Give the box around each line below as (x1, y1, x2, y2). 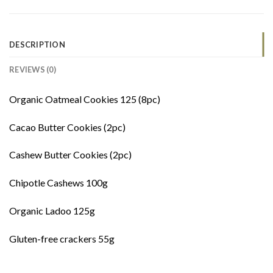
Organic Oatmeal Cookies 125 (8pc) (9, 93, 160, 105)
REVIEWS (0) (9, 64, 56, 74)
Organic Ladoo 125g (9, 204, 95, 216)
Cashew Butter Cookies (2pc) (9, 149, 132, 161)
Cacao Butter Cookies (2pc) (9, 121, 126, 133)
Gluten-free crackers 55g (9, 232, 115, 244)
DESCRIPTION (9, 39, 65, 49)
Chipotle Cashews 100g (9, 177, 108, 189)
